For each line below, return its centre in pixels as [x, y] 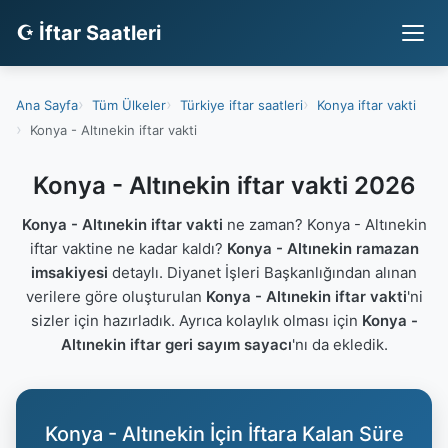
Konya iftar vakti [366, 104]
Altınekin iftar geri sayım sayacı [176, 344]
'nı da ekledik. [339, 344]
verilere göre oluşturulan [115, 296]
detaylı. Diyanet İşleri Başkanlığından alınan [262, 272]
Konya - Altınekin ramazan [322, 248]
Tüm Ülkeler [129, 104]
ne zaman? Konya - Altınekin [324, 224]
